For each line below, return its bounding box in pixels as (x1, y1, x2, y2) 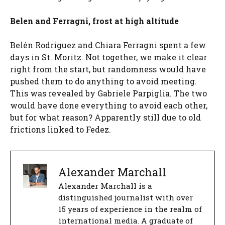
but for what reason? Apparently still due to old (10, 112, 201, 123)
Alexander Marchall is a (58, 181, 152, 191)
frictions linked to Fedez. (10, 124, 111, 135)
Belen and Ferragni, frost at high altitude (10, 16, 179, 27)
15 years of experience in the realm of (58, 204, 202, 214)
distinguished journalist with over (58, 192, 193, 203)
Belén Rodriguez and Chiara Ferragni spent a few (10, 40, 206, 51)
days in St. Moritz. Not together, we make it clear (10, 52, 207, 63)
